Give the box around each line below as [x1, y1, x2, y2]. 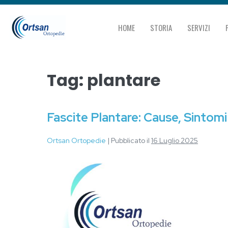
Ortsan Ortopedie [47, 136, 106, 145]
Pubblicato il [111, 136, 150, 145]
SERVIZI [187, 21, 211, 33]
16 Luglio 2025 [151, 136, 198, 145]
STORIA [150, 21, 173, 33]
